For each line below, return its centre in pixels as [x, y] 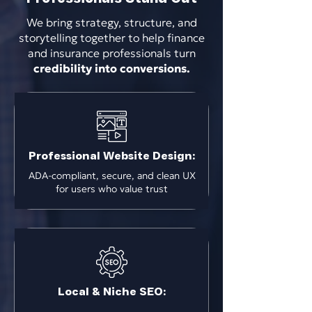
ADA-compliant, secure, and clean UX [112, 175]
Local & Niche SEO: [112, 291]
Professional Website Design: [112, 156]
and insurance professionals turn [111, 53]
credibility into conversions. [111, 68]
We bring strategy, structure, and [111, 22]
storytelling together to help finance [111, 38]
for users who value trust [112, 189]
